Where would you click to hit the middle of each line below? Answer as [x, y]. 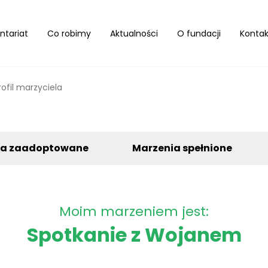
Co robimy [69, 33]
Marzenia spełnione [182, 148]
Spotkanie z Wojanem [134, 235]
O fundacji [199, 33]
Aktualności [134, 33]
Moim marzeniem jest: [134, 211]
